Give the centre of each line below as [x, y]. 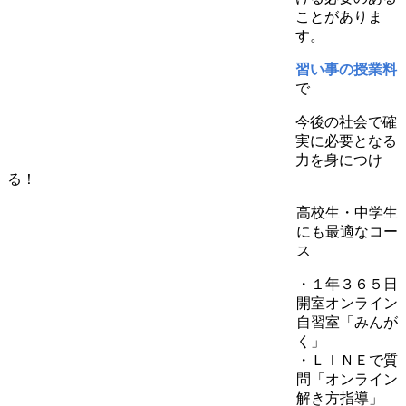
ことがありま [339, 16]
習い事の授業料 [346, 69]
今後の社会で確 [346, 121]
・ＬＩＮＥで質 [347, 360]
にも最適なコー [347, 231]
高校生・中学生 [347, 212]
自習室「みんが [347, 322]
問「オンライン [347, 379]
